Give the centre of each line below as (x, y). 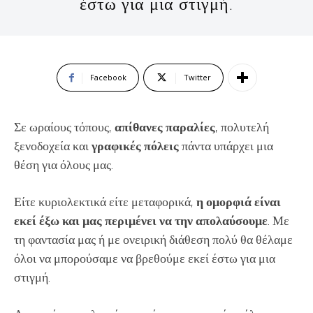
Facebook (108, 77)
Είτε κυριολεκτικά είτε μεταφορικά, (105, 201)
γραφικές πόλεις (135, 145)
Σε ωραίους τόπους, (64, 126)
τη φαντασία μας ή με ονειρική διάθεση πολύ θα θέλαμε (153, 239)
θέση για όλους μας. (64, 164)
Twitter (197, 77)
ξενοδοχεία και (53, 145)
